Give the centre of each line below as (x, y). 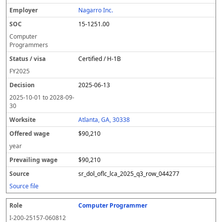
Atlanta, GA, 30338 (104, 120)
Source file (24, 186)
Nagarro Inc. (96, 10)
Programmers (29, 45)
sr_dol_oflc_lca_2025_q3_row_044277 (129, 174)
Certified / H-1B (100, 59)
